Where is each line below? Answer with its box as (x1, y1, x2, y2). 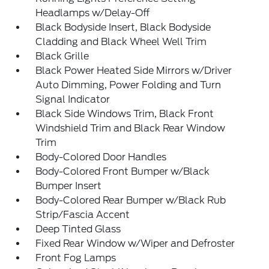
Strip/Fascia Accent (35, 209, 130, 221)
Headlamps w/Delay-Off (35, 7, 150, 19)
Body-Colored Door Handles (35, 151, 167, 163)
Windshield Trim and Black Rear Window (35, 122, 226, 134)
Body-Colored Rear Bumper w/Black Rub (35, 195, 226, 207)
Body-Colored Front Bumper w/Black (35, 166, 210, 178)
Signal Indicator (35, 94, 110, 106)
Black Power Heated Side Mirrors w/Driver (35, 65, 232, 77)
